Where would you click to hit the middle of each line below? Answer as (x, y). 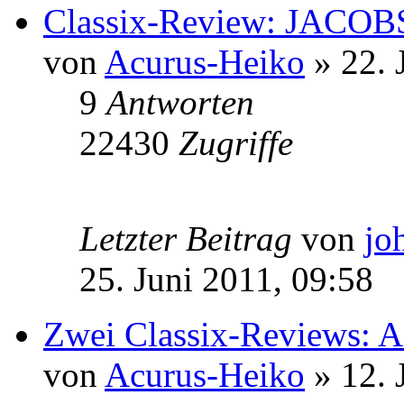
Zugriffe (236, 142)
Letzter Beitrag (190, 238)
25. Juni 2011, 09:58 (226, 279)
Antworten (180, 102)
